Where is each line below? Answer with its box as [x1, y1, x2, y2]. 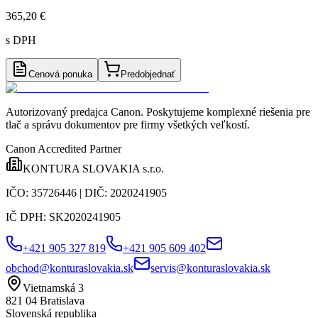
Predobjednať [121, 68, 175, 79]
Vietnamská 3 [23, 281, 84, 294]
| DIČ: [77, 186, 110, 199]
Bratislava [40, 294, 84, 307]
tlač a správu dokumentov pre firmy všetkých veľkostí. [6, 118, 250, 131]
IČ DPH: [6, 210, 49, 223]
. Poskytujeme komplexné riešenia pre [141, 105, 310, 118]
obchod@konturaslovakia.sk [6, 261, 133, 274]
